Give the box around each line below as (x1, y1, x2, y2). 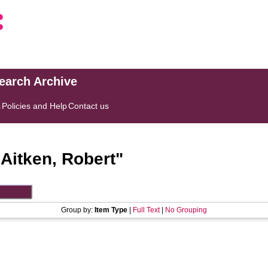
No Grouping (165, 206, 207, 214)
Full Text (133, 206, 160, 214)
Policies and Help (2, 101, 68, 111)
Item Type (95, 206, 127, 214)
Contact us (68, 101, 109, 111)
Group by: (61, 206, 95, 214)
